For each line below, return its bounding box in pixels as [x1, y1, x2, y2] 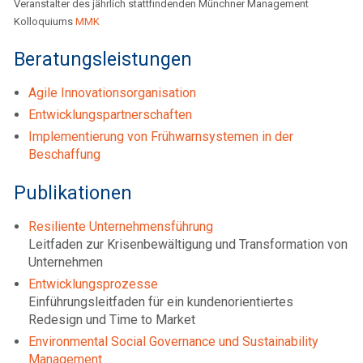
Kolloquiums [14, 15, 75, 28]
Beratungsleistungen [14, 48, 192, 71]
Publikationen [14, 181, 132, 205]
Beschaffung [28, 147, 100, 163]
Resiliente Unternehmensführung [28, 219, 213, 235]
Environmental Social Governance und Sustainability [28, 334, 318, 350]
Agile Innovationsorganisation [28, 85, 196, 101]
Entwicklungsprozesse [28, 276, 158, 293]
